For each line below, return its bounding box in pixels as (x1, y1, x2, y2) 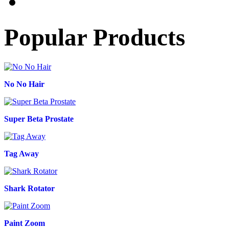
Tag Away (4, 149, 39, 158)
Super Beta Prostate (4, 114, 74, 123)
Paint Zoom (4, 218, 45, 227)
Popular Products (4, 24, 185, 51)
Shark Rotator (4, 184, 55, 193)
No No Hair (4, 79, 44, 88)
